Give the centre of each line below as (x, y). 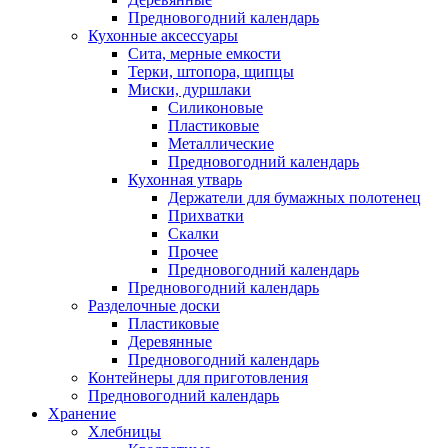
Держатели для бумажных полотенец (294, 197)
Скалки (193, 233)
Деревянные (170, 341)
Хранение (82, 413)
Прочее (193, 251)
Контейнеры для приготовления (198, 377)
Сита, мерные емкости (204, 53)
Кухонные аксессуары (163, 35)
